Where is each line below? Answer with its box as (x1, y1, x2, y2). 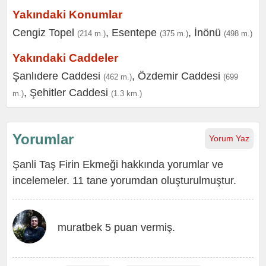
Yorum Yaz (209, 134, 249, 143)
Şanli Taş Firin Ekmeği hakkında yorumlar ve (12, 159, 223, 170)
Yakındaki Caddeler (12, 52, 118, 64)
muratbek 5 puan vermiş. (58, 221, 175, 233)
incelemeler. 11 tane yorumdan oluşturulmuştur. (12, 175, 236, 186)
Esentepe (112, 27, 157, 39)
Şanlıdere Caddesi (12, 70, 100, 82)
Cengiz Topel (12, 27, 74, 39)
